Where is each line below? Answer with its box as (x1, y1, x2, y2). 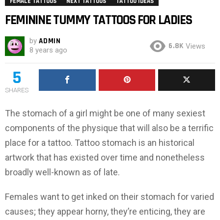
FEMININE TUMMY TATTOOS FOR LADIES (5, 12, 192, 29)
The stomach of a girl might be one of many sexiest (5, 108, 205, 119)
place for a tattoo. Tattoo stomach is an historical (5, 137, 194, 148)
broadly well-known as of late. (5, 167, 120, 178)
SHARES (5, 86, 28, 94)
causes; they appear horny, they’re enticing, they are (5, 206, 205, 217)
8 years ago (29, 46, 67, 55)
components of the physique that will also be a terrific (5, 123, 214, 134)
